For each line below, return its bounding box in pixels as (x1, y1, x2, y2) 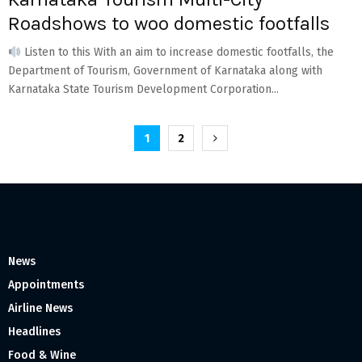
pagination (7, 154, 128, 182)
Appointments (8, 278, 84, 293)
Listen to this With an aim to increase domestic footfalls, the (20, 45, 334, 60)
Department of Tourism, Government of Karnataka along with (8, 64, 322, 78)
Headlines (8, 325, 61, 339)
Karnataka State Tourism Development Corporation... (8, 82, 279, 97)
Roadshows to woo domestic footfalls (8, 12, 330, 36)
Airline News (8, 301, 73, 316)
